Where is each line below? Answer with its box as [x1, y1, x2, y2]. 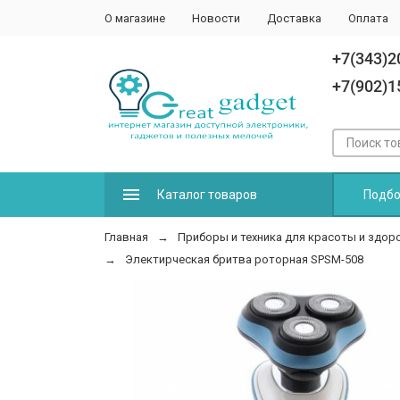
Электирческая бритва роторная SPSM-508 [125, 253, 363, 266]
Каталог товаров [157, 187, 257, 202]
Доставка [267, 11, 321, 25]
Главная [104, 230, 148, 244]
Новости [192, 11, 240, 25]
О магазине [104, 11, 165, 25]
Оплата [348, 11, 388, 25]
